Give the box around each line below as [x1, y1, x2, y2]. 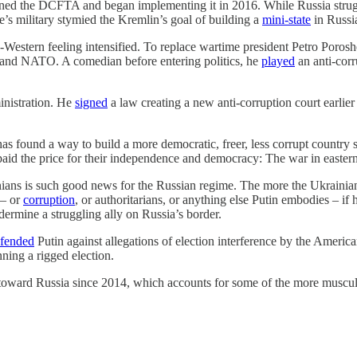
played [261, 54, 295, 69]
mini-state [262, 13, 311, 27]
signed [75, 96, 108, 110]
